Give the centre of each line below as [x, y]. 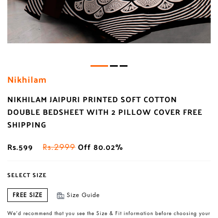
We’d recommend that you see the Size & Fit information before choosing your [109, 213]
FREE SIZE [27, 195]
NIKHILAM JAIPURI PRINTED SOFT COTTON [92, 99]
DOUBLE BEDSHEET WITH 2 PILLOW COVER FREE [105, 112]
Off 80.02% [99, 147]
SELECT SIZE [27, 175]
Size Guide [83, 195]
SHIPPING [27, 125]
